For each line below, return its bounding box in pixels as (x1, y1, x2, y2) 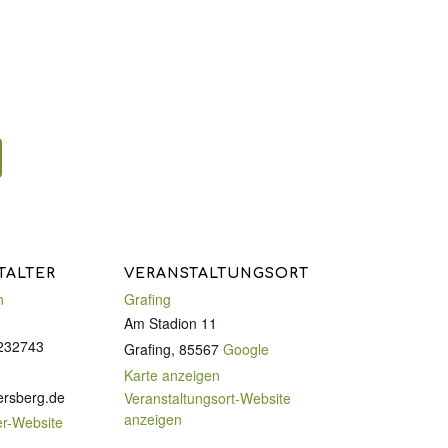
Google (223, 339, 269, 360)
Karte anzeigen (124, 365, 220, 386)
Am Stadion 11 (124, 313, 217, 334)
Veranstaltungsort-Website (124, 388, 291, 409)
